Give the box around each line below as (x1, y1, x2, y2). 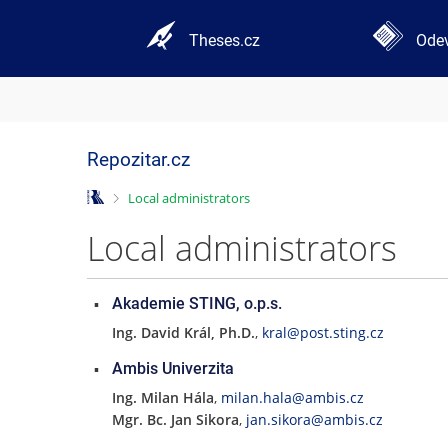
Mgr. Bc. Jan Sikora (111, 410, 239, 429)
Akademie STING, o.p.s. (111, 294, 282, 313)
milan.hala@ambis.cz (220, 388, 364, 407)
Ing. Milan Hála (111, 388, 214, 407)
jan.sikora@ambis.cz (245, 410, 383, 429)
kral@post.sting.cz (261, 323, 384, 342)
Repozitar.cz (87, 148, 190, 171)
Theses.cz (188, 31, 260, 50)
